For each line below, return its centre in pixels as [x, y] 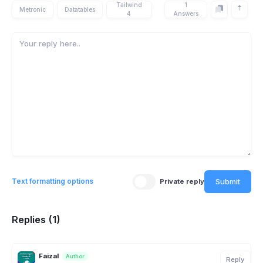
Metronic [33, 9]
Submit [228, 181]
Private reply [182, 181]
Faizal [49, 256]
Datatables [80, 9]
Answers [186, 14]
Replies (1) [36, 220]
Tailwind [129, 5]
